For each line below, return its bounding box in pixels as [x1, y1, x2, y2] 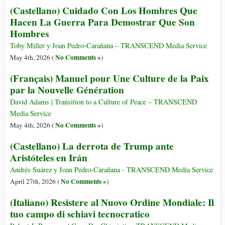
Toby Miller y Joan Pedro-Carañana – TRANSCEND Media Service [10, 41, 207, 51]
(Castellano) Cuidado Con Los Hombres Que [10, 4, 197, 18]
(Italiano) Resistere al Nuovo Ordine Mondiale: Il [10, 195, 214, 210]
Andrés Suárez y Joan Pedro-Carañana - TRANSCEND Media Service [10, 165, 213, 175]
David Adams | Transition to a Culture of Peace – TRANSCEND [10, 97, 197, 107]
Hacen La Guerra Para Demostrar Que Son [10, 15, 195, 30]
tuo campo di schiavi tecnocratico [10, 207, 150, 221]
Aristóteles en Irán [10, 151, 87, 165]
